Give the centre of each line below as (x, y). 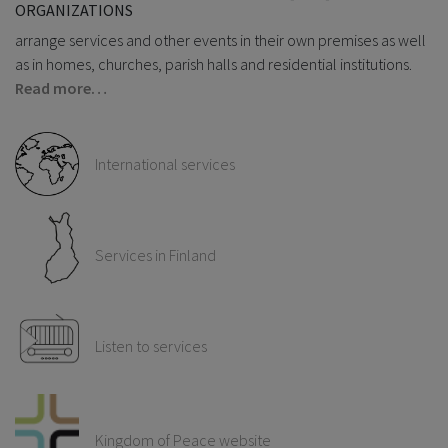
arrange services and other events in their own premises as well (220, 40)
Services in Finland (155, 255)
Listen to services (151, 346)
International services (165, 164)
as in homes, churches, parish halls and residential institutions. (213, 64)
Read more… (61, 88)
